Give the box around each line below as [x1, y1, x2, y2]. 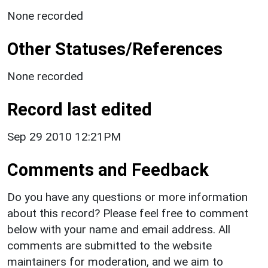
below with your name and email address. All [7, 222, 230, 236]
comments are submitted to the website [7, 238, 212, 252]
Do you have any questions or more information [7, 190, 248, 204]
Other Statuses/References [7, 38, 223, 59]
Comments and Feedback [7, 159, 209, 180]
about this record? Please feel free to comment [7, 206, 248, 220]
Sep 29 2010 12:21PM [7, 129, 121, 144]
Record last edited [7, 99, 152, 120]
